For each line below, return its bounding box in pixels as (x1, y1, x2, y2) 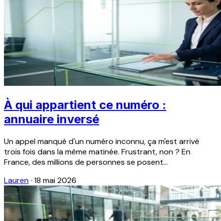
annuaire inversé (4, 112, 99, 127)
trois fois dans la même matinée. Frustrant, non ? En (4, 147, 190, 157)
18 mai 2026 (34, 175, 76, 186)
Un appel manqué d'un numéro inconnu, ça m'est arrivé (4, 136, 199, 147)
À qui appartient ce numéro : (4, 98, 166, 112)
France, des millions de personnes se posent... (4, 157, 168, 168)
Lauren (4, 175, 29, 186)
